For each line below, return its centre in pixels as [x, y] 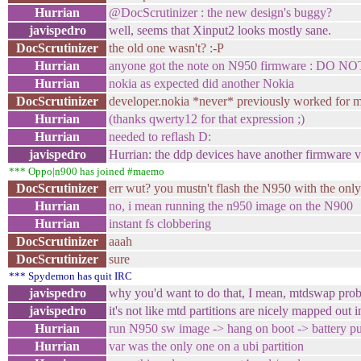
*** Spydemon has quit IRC [71, 276]
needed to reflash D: [160, 137]
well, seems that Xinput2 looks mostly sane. [220, 30]
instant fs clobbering [160, 224]
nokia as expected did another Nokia [201, 83]
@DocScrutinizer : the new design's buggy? [220, 12]
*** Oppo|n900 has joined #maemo [87, 171]
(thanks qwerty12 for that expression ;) [207, 119]
